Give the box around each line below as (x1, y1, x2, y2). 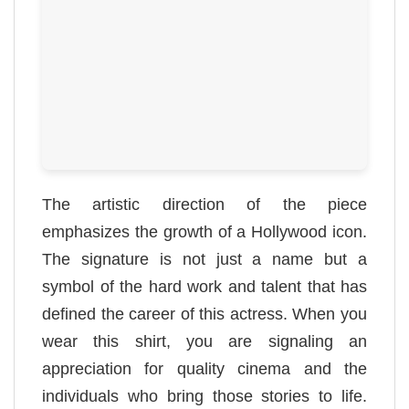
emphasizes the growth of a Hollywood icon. (42, 223, 367, 242)
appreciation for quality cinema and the (42, 360, 367, 379)
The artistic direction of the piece (42, 195, 367, 215)
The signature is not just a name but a (42, 250, 367, 269)
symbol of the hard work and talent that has (42, 278, 367, 297)
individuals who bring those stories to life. (42, 387, 367, 406)
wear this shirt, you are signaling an (42, 332, 367, 351)
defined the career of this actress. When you (42, 305, 367, 324)
